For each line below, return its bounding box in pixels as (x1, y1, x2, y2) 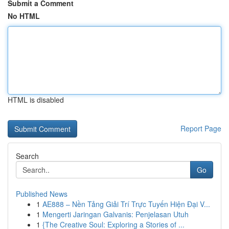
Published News (16, 189, 67, 199)
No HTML (8, 11, 40, 21)
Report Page (180, 123, 221, 133)
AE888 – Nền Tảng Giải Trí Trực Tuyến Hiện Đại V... (42, 199, 210, 209)
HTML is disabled (8, 95, 64, 105)
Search (16, 151, 39, 161)
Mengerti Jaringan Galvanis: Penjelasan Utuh (42, 209, 189, 219)
